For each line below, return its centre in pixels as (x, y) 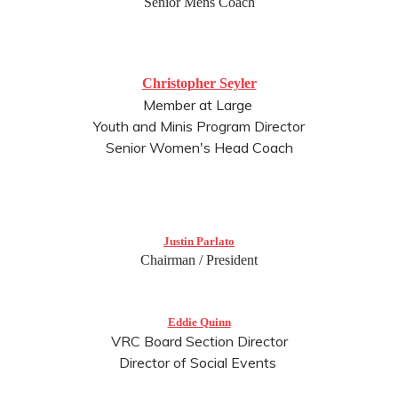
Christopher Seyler (199, 83)
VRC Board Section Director (199, 341)
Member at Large (199, 105)
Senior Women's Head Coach (199, 147)
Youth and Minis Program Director (199, 126)
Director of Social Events (199, 362)
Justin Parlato (199, 241)
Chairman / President (199, 260)
